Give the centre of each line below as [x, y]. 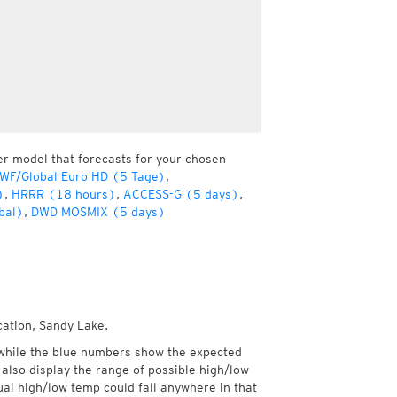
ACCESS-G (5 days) [181, 194]
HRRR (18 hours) [63, 194]
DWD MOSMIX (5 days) [98, 212]
